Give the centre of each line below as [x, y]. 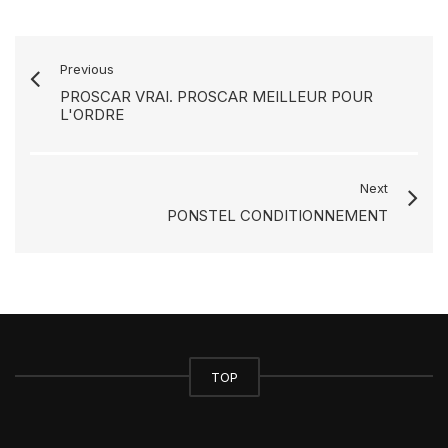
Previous [87, 69]
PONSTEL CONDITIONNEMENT [277, 215]
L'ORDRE [92, 114]
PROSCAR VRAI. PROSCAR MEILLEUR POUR [216, 96]
